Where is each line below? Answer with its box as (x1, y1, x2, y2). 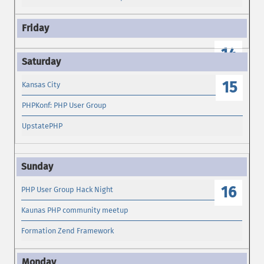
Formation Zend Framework (21, 226, 114, 236)
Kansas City (22, 80, 61, 89)
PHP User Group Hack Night (21, 184, 114, 194)
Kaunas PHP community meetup (21, 206, 129, 215)
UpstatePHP (22, 121, 63, 131)
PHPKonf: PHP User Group (22, 101, 107, 110)
